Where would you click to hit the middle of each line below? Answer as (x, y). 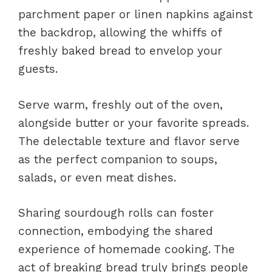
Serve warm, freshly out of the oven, (121, 104)
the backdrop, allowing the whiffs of (120, 32)
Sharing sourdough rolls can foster (116, 213)
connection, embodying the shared (116, 231)
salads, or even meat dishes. (97, 177)
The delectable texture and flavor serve (129, 141)
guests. (38, 69)
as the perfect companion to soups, (118, 159)
